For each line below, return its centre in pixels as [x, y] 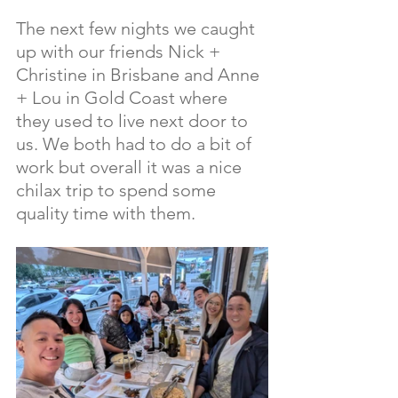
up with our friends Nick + [120, 52]
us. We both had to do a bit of [136, 144]
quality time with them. [106, 213]
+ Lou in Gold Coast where [124, 98]
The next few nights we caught [138, 28]
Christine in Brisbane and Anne [140, 75]
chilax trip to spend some [118, 190]
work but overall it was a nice [131, 167]
